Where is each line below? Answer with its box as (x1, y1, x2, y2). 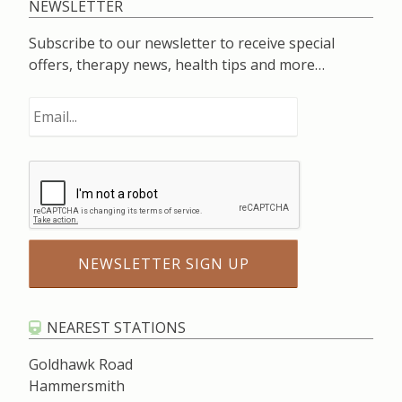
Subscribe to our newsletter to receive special (29, 33, 335, 53)
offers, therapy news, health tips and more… (29, 55, 325, 74)
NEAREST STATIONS (47, 318, 186, 337)
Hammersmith (29, 376, 125, 396)
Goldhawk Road (29, 354, 133, 374)
